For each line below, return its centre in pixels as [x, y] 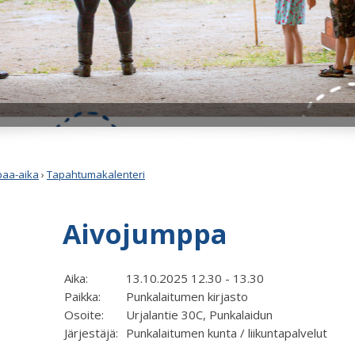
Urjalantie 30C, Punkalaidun [199, 315]
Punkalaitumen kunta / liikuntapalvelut [227, 333]
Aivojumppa [145, 234]
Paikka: [86, 297]
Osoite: [87, 315]
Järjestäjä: [94, 333]
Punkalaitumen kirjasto [187, 297]
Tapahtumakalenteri [96, 175]
